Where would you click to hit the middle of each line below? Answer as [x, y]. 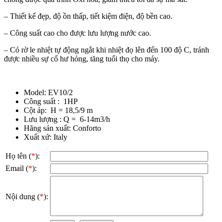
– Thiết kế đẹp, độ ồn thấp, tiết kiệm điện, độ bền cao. [88, 16]
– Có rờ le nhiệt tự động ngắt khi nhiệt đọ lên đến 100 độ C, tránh [107, 50]
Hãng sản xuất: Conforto [62, 128]
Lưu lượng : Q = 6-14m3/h [67, 119]
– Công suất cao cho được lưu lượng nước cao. [78, 33]
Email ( [17, 168]
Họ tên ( [18, 156]
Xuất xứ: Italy [46, 137]
